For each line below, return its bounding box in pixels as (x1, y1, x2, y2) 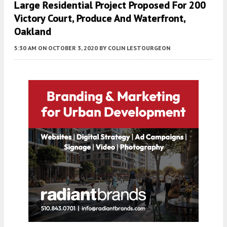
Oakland (14, 24, 51, 38)
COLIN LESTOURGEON (108, 44, 170, 52)
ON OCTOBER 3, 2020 (38, 44, 98, 52)
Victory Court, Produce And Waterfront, (14, 11, 185, 25)
